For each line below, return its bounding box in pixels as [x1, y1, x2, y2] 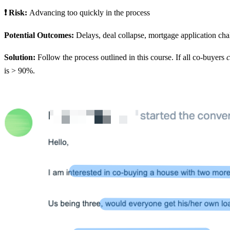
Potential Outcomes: [4, 30, 76, 40]
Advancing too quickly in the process [29, 8, 150, 17]
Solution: [4, 53, 37, 62]
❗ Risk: [4, 8, 29, 17]
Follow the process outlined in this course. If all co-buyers [37, 53, 226, 62]
